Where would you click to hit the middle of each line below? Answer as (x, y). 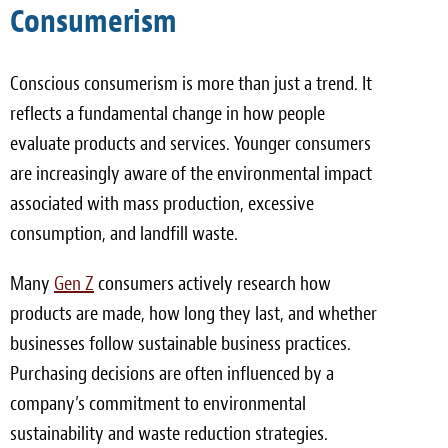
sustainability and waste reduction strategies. (169, 433)
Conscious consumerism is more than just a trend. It (191, 83)
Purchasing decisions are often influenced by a (172, 373)
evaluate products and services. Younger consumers (190, 143)
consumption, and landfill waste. (124, 233)
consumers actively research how (212, 283)
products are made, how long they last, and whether (193, 313)
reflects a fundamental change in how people (167, 113)
